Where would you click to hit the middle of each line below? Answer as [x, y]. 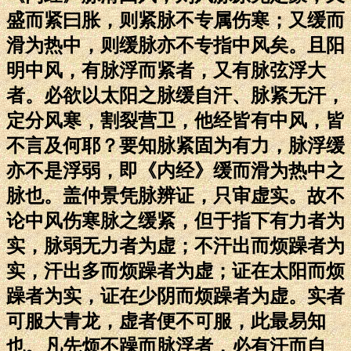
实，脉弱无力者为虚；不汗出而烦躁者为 [175, 246]
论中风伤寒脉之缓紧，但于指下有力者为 [175, 221]
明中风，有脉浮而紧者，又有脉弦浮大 [166, 70]
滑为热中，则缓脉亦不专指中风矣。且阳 [175, 45]
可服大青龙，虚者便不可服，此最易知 [166, 321]
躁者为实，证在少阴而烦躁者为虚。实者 [175, 296]
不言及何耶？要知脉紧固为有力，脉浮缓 [175, 145]
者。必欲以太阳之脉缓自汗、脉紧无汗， [175, 95]
